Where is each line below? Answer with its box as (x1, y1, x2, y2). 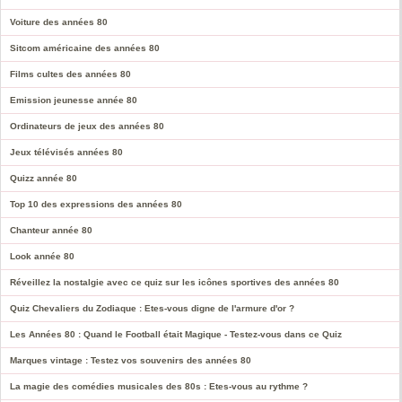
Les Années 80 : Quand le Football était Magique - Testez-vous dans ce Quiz (10, 329, 342, 340)
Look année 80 (10, 251, 74, 262)
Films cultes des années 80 (10, 69, 131, 80)
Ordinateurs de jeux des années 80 (10, 121, 164, 132)
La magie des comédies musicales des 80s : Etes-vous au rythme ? (10, 381, 308, 392)
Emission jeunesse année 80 (10, 95, 137, 106)
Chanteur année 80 (10, 225, 92, 236)
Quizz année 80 (10, 173, 77, 184)
